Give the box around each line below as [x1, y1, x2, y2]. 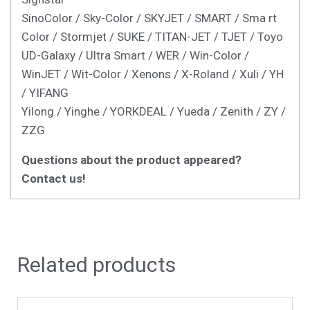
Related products [17, 253, 176, 277]
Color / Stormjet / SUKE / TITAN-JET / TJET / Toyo [21, 30, 283, 44]
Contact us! [21, 172, 86, 186]
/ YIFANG [21, 86, 69, 100]
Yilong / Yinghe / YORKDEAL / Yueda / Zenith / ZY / [21, 104, 286, 119]
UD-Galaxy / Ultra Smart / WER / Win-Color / [21, 48, 249, 63]
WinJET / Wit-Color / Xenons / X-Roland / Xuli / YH [21, 67, 284, 82]
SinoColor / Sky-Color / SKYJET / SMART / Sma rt [21, 11, 277, 26]
